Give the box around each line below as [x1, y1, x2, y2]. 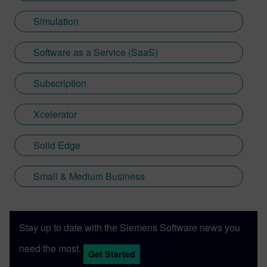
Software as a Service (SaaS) [33, 45, 158, 59]
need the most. [19, 241, 81, 255]
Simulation [33, 14, 79, 28]
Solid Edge [33, 138, 80, 152]
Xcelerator [33, 107, 77, 121]
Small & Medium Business [33, 169, 145, 183]
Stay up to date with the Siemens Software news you [19, 221, 240, 234]
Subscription [33, 76, 86, 90]
